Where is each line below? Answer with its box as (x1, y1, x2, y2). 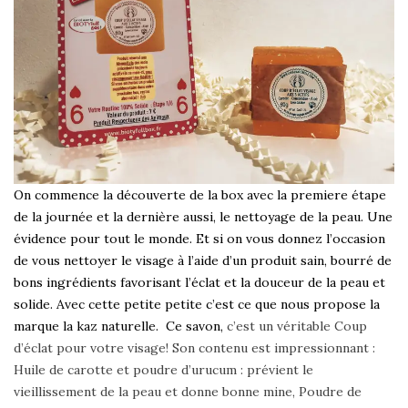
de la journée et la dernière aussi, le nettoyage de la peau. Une (14, 208, 393, 225)
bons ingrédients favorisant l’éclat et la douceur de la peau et (14, 273, 385, 291)
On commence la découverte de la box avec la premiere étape (14, 186, 386, 203)
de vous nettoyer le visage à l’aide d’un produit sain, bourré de (14, 251, 392, 269)
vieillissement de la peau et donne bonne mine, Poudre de (14, 382, 362, 400)
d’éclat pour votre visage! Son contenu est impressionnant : (14, 339, 375, 356)
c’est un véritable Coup (227, 317, 367, 334)
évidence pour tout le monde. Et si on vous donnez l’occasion (14, 229, 385, 247)
